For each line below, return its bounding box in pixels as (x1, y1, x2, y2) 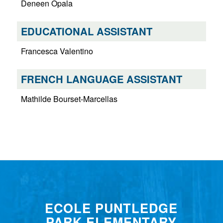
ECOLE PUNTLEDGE (45, 198, 178, 217)
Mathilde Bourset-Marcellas (20, 93, 117, 105)
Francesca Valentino (20, 45, 93, 57)
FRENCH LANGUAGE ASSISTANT (20, 72, 182, 87)
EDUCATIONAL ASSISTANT (20, 24, 152, 39)
